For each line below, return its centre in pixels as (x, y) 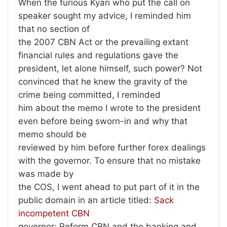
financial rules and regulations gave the (98, 55)
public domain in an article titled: (86, 200)
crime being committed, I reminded (89, 95)
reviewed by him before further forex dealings (112, 148)
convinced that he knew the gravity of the (103, 82)
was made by (46, 174)
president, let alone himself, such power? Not (110, 69)
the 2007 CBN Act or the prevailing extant (103, 42)
